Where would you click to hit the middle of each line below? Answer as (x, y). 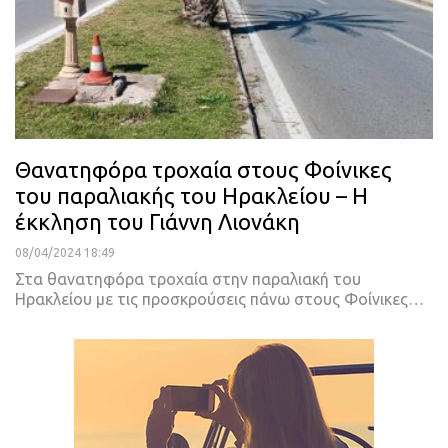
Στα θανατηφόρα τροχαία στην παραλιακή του (188, 279)
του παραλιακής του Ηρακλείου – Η (191, 196)
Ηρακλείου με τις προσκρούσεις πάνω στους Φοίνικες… (219, 299)
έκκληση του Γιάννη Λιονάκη (157, 222)
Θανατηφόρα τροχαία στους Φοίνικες (203, 170)
